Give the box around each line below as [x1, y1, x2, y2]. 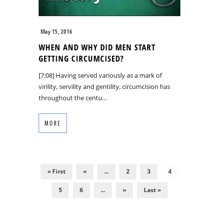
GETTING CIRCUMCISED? [39, 53, 124, 65]
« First [47, 167, 66, 176]
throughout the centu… [39, 93, 107, 103]
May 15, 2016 [41, 27, 72, 36]
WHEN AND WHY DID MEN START [39, 42, 155, 53]
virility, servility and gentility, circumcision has [39, 82, 170, 91]
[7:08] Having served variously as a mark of [39, 71, 162, 80]
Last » [143, 186, 161, 195]
